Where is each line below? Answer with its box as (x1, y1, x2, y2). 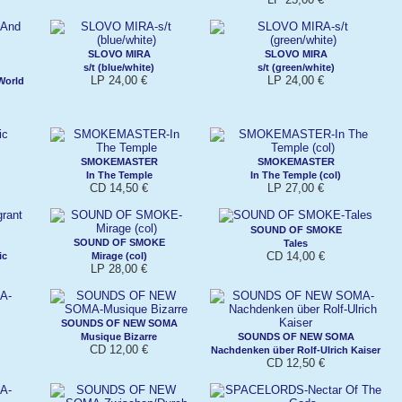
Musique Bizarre (81, 330, 157, 342)
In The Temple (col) (250, 169, 341, 180)
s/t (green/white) (257, 61, 335, 73)
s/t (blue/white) (83, 61, 154, 73)
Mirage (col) (91, 249, 147, 261)
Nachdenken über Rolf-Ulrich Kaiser (211, 344, 380, 355)
